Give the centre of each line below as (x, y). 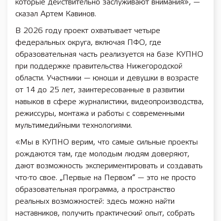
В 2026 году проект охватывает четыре (88, 31)
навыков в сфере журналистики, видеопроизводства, (110, 102)
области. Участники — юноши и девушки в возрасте (107, 78)
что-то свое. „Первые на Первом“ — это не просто (106, 178)
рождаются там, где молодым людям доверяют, (102, 154)
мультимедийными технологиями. (74, 126)
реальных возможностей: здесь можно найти (95, 202)
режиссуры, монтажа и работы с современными (100, 114)
